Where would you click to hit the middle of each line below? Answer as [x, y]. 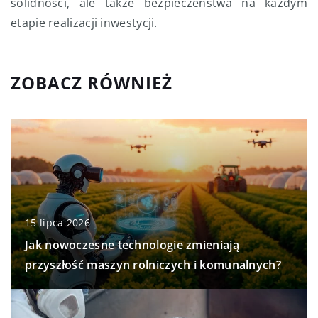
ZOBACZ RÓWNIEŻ [92, 83]
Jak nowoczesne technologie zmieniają [132, 245]
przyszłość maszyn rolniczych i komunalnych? [153, 265]
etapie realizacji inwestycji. [84, 23]
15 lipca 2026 [57, 223]
